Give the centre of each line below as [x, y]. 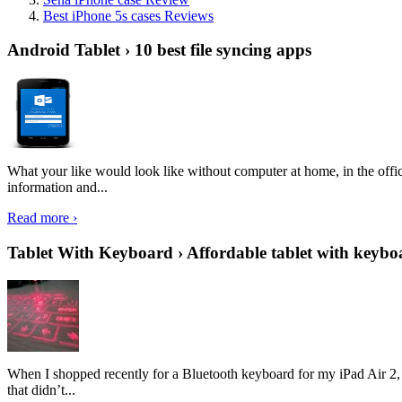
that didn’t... [41, 389]
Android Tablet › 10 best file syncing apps [159, 50]
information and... [57, 188]
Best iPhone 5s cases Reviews [128, 15]
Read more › [42, 218]
